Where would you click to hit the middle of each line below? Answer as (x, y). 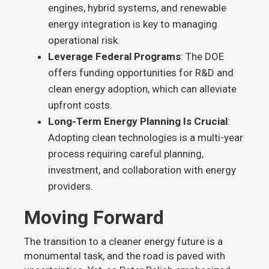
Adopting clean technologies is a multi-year (146, 138)
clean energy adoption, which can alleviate (143, 89)
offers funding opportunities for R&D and (141, 73)
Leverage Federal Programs (115, 56)
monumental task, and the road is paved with (125, 256)
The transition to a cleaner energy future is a (124, 241)
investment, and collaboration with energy (142, 170)
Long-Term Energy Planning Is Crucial (138, 121)
